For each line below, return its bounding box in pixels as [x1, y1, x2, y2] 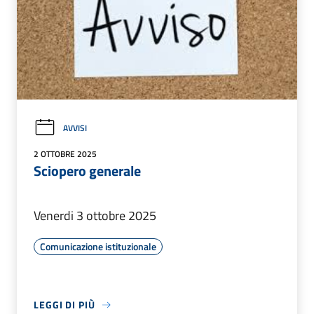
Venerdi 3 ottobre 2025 [34, 206, 156, 226]
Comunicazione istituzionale [40, 239, 156, 254]
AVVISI [63, 121, 87, 135]
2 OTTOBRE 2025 [34, 147, 97, 161]
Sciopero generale [34, 160, 141, 182]
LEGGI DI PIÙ [34, 297, 95, 313]
